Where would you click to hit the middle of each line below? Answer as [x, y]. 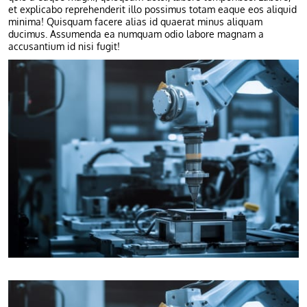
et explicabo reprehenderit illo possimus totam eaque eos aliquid [152, 10]
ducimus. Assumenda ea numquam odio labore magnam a [136, 35]
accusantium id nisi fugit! [64, 47]
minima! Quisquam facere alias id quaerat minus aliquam [135, 22]
